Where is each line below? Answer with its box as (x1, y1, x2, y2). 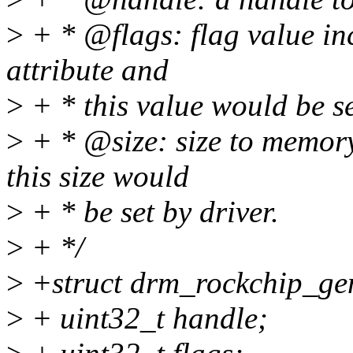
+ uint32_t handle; (24, 301, 268, 336)
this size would (6, 159, 189, 194)
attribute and (6, 53, 169, 87)
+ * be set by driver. (24, 195, 279, 229)
